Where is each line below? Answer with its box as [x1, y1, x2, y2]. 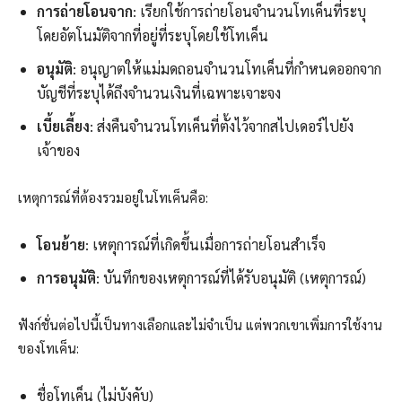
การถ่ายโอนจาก [37, 2, 133, 22]
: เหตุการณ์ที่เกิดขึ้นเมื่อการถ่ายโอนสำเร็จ [85, 235, 326, 255]
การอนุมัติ [37, 268, 96, 288]
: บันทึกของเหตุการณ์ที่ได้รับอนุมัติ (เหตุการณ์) [96, 268, 366, 288]
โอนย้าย [37, 235, 85, 255]
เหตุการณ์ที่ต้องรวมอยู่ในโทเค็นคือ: [18, 188, 208, 206]
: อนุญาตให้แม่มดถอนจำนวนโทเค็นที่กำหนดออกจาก [73, 59, 381, 79]
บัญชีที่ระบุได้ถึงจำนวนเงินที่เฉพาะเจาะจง [37, 83, 281, 103]
